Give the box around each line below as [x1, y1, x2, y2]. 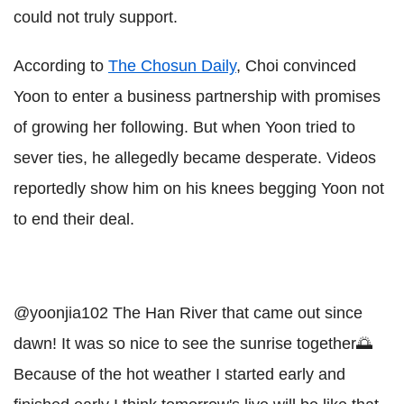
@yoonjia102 [14, 303, 108, 322]
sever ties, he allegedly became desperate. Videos [14, 148, 376, 167]
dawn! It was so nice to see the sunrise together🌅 [14, 334, 372, 353]
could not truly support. [14, 7, 178, 26]
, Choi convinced [236, 56, 356, 75]
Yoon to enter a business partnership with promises [14, 87, 381, 106]
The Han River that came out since [108, 303, 363, 322]
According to [14, 56, 108, 75]
